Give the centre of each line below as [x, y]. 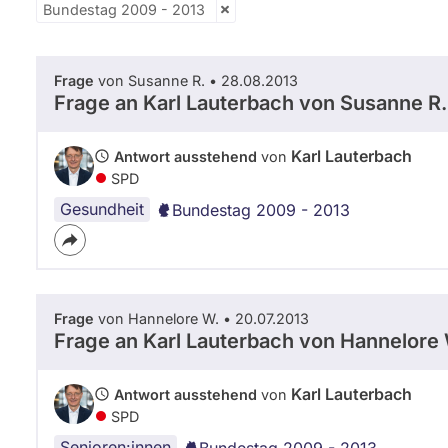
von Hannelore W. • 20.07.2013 [201, 318]
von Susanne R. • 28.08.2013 [196, 80]
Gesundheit [102, 208]
